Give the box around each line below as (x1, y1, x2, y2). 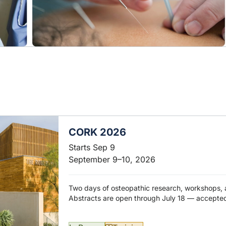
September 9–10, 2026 (69, 154, 156, 164)
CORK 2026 (69, 126, 127, 138)
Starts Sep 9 (69, 142, 116, 152)
